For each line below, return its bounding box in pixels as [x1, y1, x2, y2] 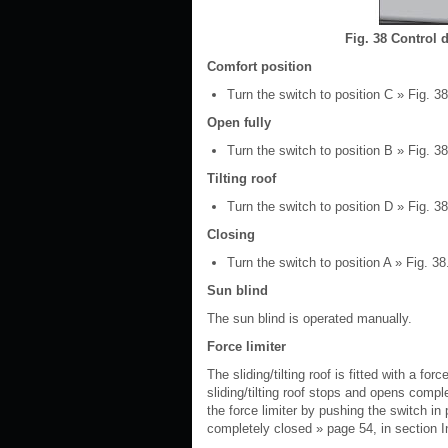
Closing [207, 227, 255, 242]
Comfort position [207, 59, 312, 74]
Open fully [207, 115, 271, 130]
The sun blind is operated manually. [207, 311, 412, 326]
